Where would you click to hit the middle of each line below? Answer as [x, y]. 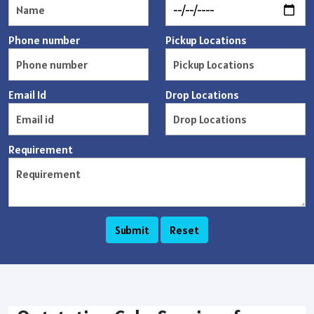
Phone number [44, 40]
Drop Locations [202, 95]
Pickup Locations [206, 40]
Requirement [41, 149]
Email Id [27, 95]
